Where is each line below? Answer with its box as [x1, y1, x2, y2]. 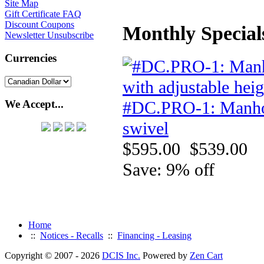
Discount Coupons [5, 19, 74, 30]
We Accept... [5, 98, 64, 111]
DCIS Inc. [102, 250, 140, 260]
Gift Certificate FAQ [5, 9, 81, 19]
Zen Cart [190, 250, 223, 260]
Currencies [5, 51, 57, 64]
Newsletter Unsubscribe [5, 30, 94, 41]
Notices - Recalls [40, 230, 103, 240]
